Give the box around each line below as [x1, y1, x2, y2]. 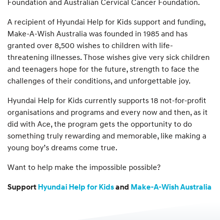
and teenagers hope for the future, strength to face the [7, 63, 199, 74]
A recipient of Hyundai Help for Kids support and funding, [7, 16, 205, 27]
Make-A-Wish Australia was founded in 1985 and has [7, 28, 188, 38]
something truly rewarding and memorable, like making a [7, 130, 206, 140]
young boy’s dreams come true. [7, 142, 117, 152]
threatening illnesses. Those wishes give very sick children [7, 52, 210, 62]
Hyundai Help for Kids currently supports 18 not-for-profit [7, 95, 206, 105]
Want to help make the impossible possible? [7, 162, 161, 172]
